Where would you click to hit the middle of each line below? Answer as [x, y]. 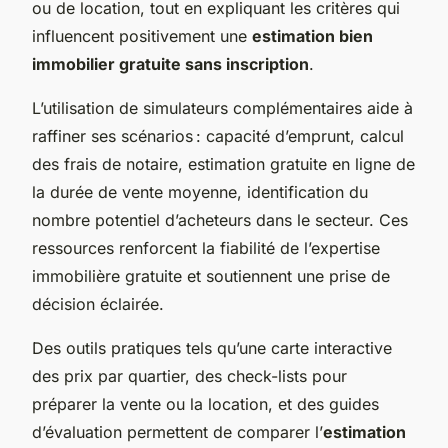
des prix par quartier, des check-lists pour [189, 375]
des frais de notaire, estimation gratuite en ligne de [223, 163]
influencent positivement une [142, 35]
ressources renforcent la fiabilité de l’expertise [206, 247]
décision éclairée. [98, 303]
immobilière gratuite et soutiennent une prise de [211, 275]
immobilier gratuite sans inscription [170, 63]
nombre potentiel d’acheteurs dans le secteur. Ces [220, 219]
